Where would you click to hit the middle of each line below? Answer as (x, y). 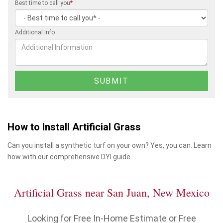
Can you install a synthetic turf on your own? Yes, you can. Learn (110, 145)
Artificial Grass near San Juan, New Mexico (111, 192)
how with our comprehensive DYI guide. (70, 157)
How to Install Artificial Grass (74, 127)
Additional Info (35, 32)
